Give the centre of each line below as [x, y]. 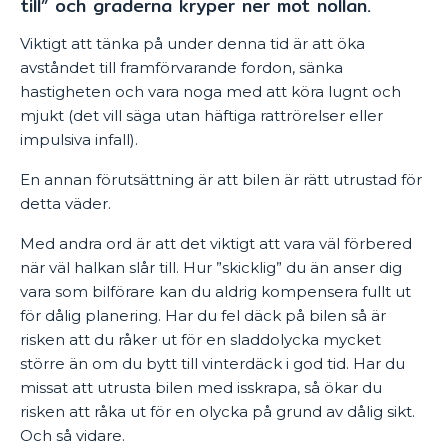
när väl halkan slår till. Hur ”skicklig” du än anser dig [211, 267]
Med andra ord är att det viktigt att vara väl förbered [216, 243]
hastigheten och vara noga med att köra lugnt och [210, 91]
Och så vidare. [72, 435]
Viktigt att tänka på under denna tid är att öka [192, 43]
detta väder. [65, 203]
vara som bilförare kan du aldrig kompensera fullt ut [215, 291]
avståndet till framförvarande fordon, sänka [181, 67]
